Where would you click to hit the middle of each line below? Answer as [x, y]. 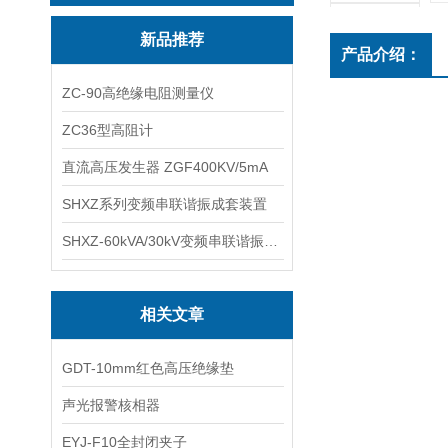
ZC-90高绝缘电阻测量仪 [138, 93]
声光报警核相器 [111, 405]
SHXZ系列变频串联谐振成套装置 [164, 204]
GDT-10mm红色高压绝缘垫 [148, 368]
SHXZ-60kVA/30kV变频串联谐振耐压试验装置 [271, 241]
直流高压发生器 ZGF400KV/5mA [165, 167]
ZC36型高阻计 [107, 130]
